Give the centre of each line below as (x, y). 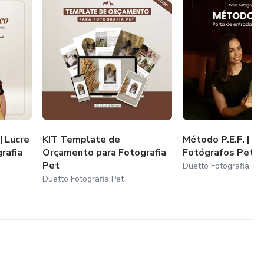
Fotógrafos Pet (219, 152)
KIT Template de (82, 139)
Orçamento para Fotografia (105, 152)
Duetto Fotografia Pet (83, 179)
